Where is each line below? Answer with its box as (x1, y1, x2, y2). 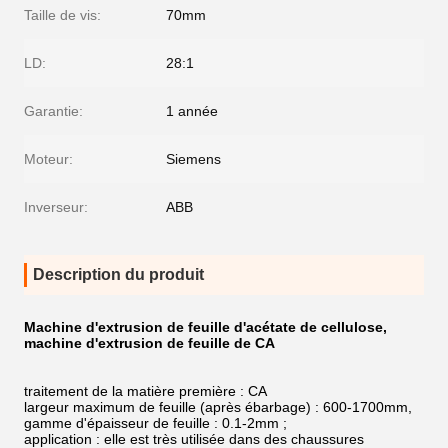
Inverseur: (24, 199, 88, 215)
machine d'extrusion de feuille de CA (24, 335, 275, 351)
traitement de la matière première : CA (24, 383, 267, 399)
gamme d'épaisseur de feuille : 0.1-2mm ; (24, 415, 287, 431)
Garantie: (24, 103, 83, 119)
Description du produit (33, 266, 204, 283)
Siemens (166, 151, 221, 167)
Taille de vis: (24, 7, 101, 23)
